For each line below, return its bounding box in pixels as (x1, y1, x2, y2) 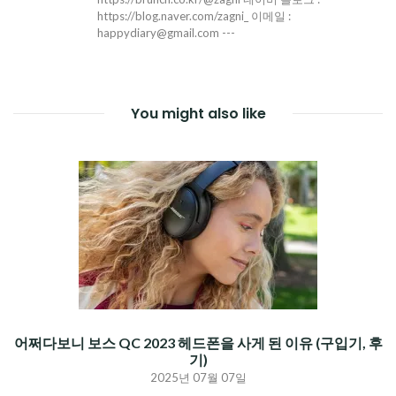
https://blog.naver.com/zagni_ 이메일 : (97, 9, 291, 24)
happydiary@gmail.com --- (97, 26, 235, 41)
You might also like (130, 103, 266, 125)
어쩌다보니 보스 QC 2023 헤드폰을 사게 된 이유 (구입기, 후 (13, 334, 383, 352)
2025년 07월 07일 (149, 370, 247, 385)
